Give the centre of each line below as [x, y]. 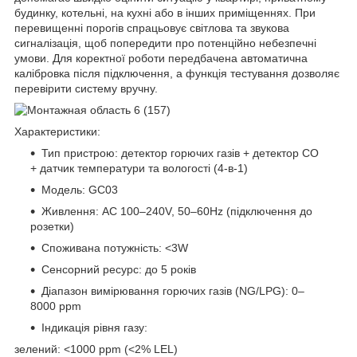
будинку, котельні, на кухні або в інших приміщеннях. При [165, 12]
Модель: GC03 [80, 189]
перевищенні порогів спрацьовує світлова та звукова [152, 27]
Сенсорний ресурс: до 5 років [119, 269]
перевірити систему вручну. [86, 88]
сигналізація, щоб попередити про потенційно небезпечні [165, 43]
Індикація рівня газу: [94, 327]
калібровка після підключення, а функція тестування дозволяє [177, 73]
